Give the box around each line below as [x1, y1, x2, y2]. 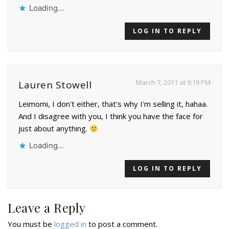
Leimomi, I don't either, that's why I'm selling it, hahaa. [18, 99, 208, 109]
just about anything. [18, 123, 89, 134]
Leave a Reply [8, 199, 86, 216]
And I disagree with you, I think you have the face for [18, 111, 203, 122]
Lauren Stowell [18, 78, 91, 92]
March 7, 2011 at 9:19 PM [136, 78, 211, 87]
